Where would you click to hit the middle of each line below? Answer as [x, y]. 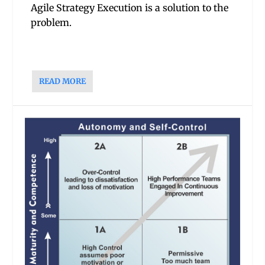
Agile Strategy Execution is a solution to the [130, 8]
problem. [51, 23]
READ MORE [63, 81]
